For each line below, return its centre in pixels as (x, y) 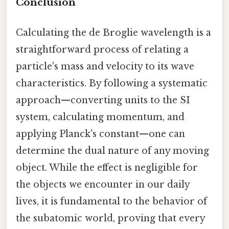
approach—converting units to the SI (103, 100)
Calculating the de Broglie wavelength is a (113, 32)
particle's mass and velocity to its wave (105, 66)
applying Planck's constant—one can (100, 134)
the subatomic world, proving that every (110, 218)
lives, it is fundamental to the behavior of (111, 201)
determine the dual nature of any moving (112, 151)
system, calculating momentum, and (100, 117)
